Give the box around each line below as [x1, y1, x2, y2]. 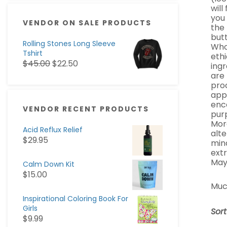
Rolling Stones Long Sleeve [23, 39, 116, 49]
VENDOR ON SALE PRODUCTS [23, 18, 152, 28]
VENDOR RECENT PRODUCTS [23, 104, 149, 114]
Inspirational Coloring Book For [23, 194, 128, 204]
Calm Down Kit [23, 159, 74, 169]
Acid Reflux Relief [23, 125, 83, 135]
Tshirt [23, 48, 43, 58]
